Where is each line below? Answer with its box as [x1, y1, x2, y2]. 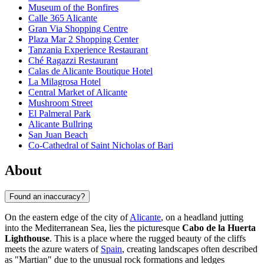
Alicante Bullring [28, 119, 93, 130]
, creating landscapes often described [122, 243, 258, 254]
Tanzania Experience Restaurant [28, 45, 148, 55]
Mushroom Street [28, 98, 93, 108]
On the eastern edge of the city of [5, 212, 130, 222]
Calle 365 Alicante [28, 13, 97, 24]
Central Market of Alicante [28, 87, 127, 98]
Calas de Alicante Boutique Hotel [28, 66, 153, 77]
